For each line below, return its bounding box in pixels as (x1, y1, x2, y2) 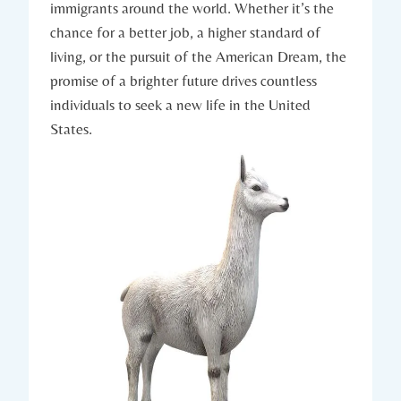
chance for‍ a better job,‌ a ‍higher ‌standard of (50, 23, 320, 42)
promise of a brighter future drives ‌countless (50, 72, 317, 90)
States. (50, 120, 92, 139)
